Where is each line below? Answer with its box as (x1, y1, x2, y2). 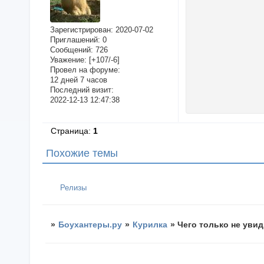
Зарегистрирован (49, 25, 111, 35)
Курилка (133, 219, 168, 229)
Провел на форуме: (49, 65, 120, 75)
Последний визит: (49, 85, 114, 95)
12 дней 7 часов (49, 75, 107, 85)
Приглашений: (49, 35, 100, 45)
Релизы (60, 183, 87, 192)
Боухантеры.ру (58, 219, 123, 229)
